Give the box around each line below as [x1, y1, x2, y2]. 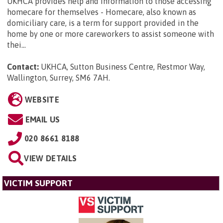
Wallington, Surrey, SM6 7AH [7, 73, 109, 83]
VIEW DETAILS [24, 154, 77, 163]
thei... [7, 40, 26, 50]
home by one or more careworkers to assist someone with [7, 29, 214, 39]
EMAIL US [25, 115, 60, 124]
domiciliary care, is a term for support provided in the [7, 18, 199, 28]
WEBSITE [24, 95, 59, 105]
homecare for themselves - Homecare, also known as [7, 7, 196, 17]
